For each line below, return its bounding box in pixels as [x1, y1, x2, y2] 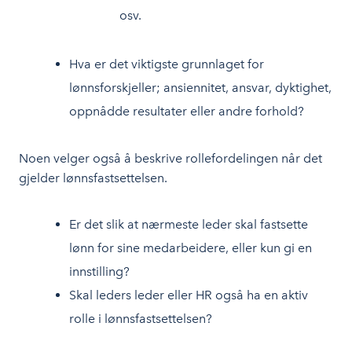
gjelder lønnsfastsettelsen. [19, 170, 167, 185]
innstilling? [69, 264, 130, 279]
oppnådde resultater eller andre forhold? [69, 104, 304, 119]
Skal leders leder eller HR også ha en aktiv [69, 288, 308, 302]
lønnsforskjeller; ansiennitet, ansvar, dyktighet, [69, 80, 332, 95]
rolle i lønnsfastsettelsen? [69, 311, 212, 326]
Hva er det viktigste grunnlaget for [69, 57, 264, 71]
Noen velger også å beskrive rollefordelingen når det [19, 151, 322, 166]
